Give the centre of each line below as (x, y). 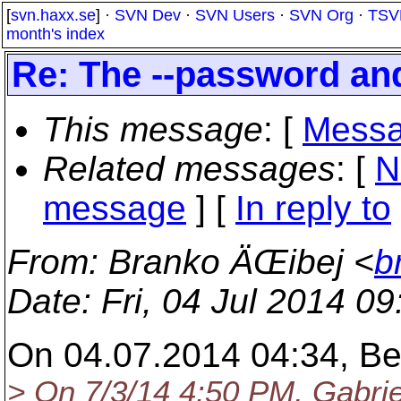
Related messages (189, 169)
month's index (55, 34)
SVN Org (321, 15)
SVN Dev (148, 15)
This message (153, 129)
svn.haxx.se (53, 15)
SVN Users (235, 15)
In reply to (313, 208)
